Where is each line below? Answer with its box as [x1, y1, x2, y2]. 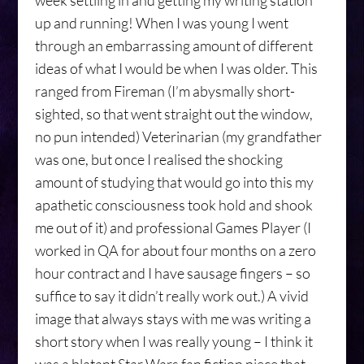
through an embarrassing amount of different [34, 37, 313, 54]
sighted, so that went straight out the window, [34, 105, 313, 123]
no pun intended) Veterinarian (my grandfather [34, 128, 322, 145]
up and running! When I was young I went [34, 14, 288, 32]
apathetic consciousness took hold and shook [34, 196, 313, 214]
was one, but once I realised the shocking [34, 150, 283, 168]
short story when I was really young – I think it [34, 332, 313, 350]
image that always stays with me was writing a [34, 310, 311, 327]
